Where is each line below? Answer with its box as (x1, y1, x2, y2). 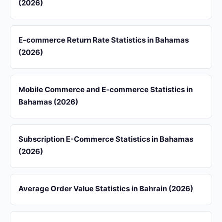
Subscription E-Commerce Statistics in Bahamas (18, 134, 193, 144)
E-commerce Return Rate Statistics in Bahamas (18, 35, 189, 45)
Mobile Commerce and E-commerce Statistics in (18, 85, 193, 94)
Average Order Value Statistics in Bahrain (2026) (18, 184, 193, 193)
